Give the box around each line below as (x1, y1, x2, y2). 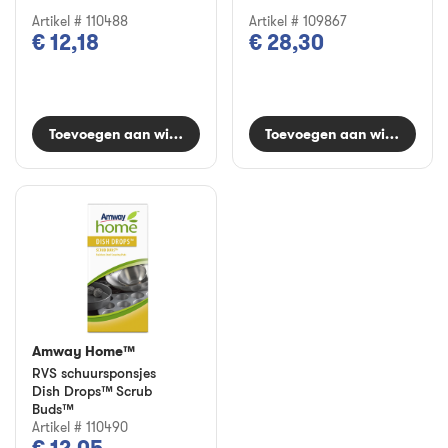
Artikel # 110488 (32, 11, 128, 30)
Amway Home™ (32, 341, 135, 360)
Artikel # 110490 (32, 417, 128, 436)
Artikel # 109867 (248, 11, 347, 30)
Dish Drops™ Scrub (32, 381, 152, 399)
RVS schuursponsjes (32, 363, 156, 381)
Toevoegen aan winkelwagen (48, 124, 244, 143)
